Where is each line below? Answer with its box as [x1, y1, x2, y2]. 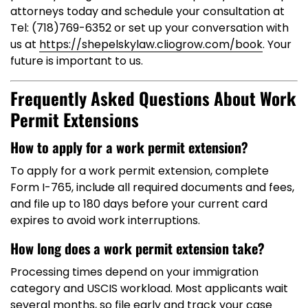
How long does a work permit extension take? [10, 237, 265, 258]
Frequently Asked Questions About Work [10, 85, 296, 111]
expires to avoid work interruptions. [10, 212, 200, 228]
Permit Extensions [10, 107, 139, 133]
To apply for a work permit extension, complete [10, 162, 269, 179]
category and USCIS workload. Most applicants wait [10, 280, 288, 296]
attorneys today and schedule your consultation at [10, 3, 285, 20]
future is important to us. [10, 53, 143, 69]
